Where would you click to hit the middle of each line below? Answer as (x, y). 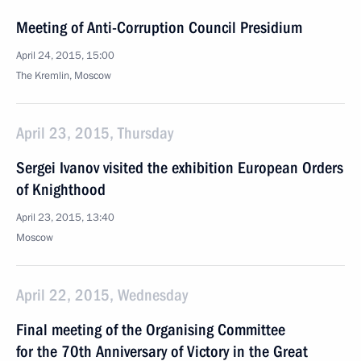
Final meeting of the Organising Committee (151, 330)
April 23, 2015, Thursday (95, 133)
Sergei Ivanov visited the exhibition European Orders (180, 168)
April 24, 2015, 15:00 (65, 56)
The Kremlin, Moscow (64, 76)
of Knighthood (61, 189)
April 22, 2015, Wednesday (102, 295)
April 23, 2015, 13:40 (65, 218)
